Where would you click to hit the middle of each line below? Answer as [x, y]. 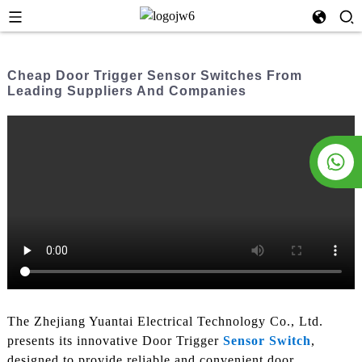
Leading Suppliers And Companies [126, 91]
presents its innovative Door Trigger [115, 341]
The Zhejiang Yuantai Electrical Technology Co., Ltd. [165, 322]
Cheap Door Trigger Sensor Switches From [154, 76]
